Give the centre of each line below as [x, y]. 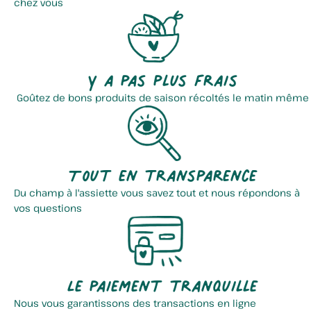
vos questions [48, 208]
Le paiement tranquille [162, 282]
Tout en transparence [162, 171]
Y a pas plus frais [162, 76]
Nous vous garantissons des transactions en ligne [135, 303]
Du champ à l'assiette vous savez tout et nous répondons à [157, 193]
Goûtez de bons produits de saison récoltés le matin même [162, 98]
